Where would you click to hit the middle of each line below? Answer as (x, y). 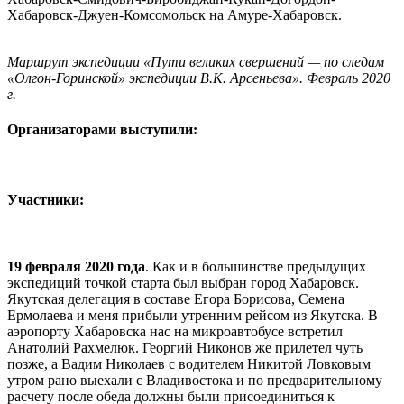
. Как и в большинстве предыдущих (256, 266)
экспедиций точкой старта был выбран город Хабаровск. (183, 282)
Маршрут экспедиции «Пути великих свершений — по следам (196, 61)
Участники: (46, 200)
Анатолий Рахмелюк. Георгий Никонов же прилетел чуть (185, 347)
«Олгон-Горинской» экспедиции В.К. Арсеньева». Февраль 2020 (199, 78)
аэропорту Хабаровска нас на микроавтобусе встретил (175, 331)
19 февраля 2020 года (76, 266)
